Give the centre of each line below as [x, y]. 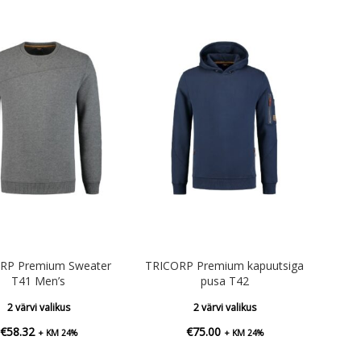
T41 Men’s [38, 280]
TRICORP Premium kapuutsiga [225, 265]
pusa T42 [224, 280]
